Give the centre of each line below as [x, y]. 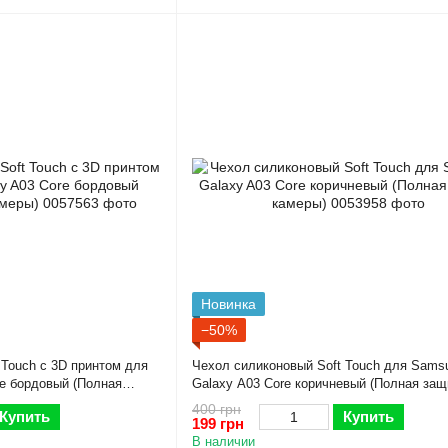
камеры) [216, 401]
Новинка [228, 303]
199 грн [218, 424]
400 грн [216, 409]
